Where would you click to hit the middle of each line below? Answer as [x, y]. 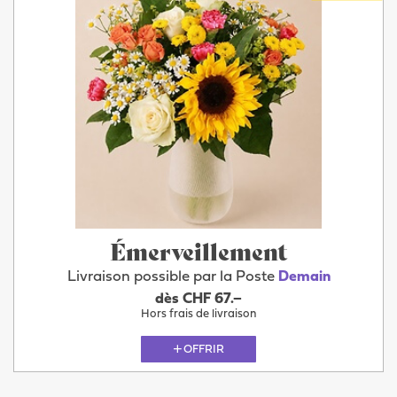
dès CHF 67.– [198, 299]
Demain [304, 277]
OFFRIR [204, 349]
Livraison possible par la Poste [172, 277]
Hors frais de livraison [198, 314]
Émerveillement [198, 251]
